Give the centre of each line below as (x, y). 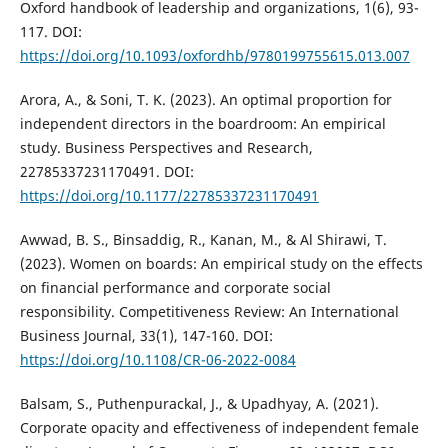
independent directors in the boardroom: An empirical (202, 124)
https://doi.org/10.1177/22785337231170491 (169, 196)
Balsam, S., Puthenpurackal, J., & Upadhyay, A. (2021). (199, 404)
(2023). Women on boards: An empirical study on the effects (221, 264)
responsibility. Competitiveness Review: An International (209, 312)
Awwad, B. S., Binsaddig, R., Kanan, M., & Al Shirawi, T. (203, 240)
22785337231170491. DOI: (106, 172)
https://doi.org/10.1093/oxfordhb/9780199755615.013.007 (214, 56)
